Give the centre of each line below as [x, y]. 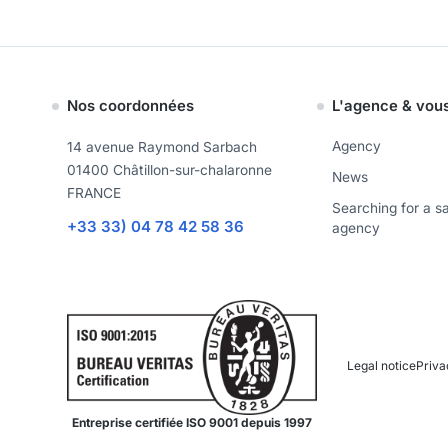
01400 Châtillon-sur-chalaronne [170, 170]
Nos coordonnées [131, 106]
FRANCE [94, 193]
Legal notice [382, 366]
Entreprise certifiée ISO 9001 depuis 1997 [192, 423]
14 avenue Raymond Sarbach [162, 147]
